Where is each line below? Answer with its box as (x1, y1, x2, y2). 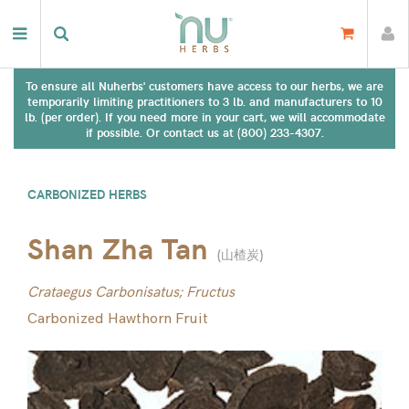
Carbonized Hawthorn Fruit (27, 310, 208, 328)
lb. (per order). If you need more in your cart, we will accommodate (24, 109, 385, 124)
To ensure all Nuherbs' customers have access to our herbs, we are (26, 78, 383, 93)
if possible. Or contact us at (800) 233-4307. (85, 124, 324, 140)
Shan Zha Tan (27, 227, 208, 267)
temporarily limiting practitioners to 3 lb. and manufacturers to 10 (26, 93, 383, 109)
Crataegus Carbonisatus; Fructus (27, 284, 235, 301)
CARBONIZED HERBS (27, 185, 147, 203)
